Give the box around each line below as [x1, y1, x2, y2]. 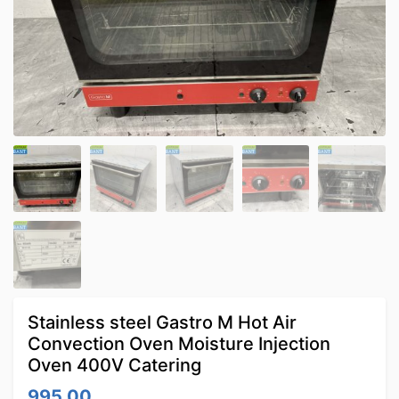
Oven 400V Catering [28, 354, 201, 376]
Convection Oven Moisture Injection [28, 332, 330, 354]
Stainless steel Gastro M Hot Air [28, 311, 297, 333]
